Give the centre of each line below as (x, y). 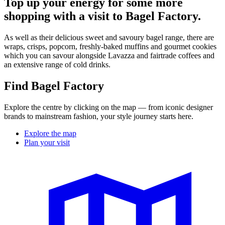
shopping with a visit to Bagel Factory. (102, 16)
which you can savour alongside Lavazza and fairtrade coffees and (109, 56)
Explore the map (50, 133)
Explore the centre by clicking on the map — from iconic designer (108, 107)
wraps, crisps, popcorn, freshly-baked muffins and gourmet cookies (110, 47)
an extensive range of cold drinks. (57, 65)
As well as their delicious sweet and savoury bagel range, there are (109, 38)
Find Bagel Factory (54, 86)
